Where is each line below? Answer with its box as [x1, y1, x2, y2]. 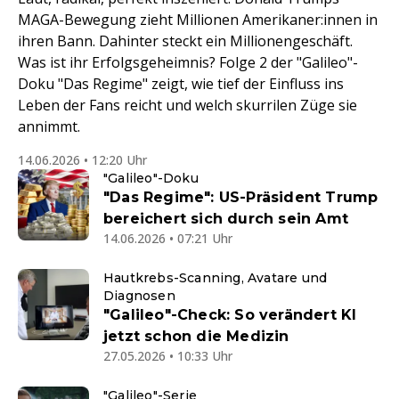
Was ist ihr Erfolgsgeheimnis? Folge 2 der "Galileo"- [18, 53, 358, 73]
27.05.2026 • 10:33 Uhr [103, 347, 232, 365]
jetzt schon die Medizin [103, 328, 289, 346]
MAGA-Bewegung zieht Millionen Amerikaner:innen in [18, 10, 378, 30]
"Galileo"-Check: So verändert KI [103, 306, 357, 324]
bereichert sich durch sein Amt [103, 210, 348, 228]
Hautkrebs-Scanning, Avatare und [103, 270, 328, 287]
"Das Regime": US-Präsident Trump [103, 189, 379, 207]
